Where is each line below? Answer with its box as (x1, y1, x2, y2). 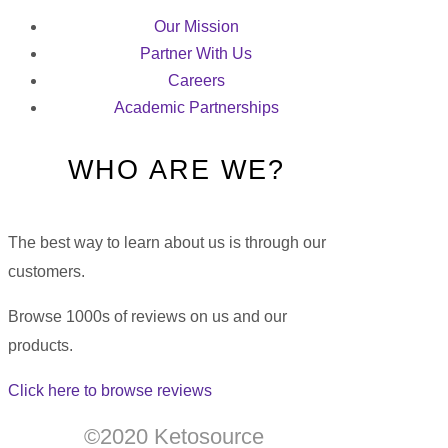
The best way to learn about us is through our (8, 233, 326, 251)
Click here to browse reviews (8, 381, 212, 399)
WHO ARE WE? (67, 154, 285, 185)
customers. (8, 262, 85, 280)
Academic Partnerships (113, 99, 279, 117)
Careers (167, 72, 225, 90)
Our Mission (153, 18, 239, 36)
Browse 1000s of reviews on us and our (8, 307, 287, 325)
